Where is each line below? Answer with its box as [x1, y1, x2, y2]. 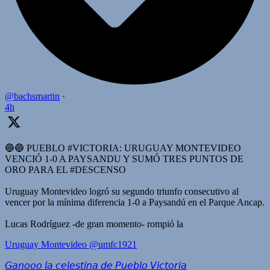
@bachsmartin [5, 91, 60, 102]
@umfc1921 [89, 239, 137, 250]
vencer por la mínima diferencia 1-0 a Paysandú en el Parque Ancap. [5, 197, 265, 208]
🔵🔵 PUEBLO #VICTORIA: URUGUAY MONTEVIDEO [5, 143, 241, 154]
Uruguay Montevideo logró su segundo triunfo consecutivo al [5, 186, 239, 197]
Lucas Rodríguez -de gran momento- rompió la [5, 219, 183, 230]
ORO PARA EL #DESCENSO [5, 165, 126, 175]
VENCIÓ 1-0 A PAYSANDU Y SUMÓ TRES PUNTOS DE [5, 154, 243, 165]
